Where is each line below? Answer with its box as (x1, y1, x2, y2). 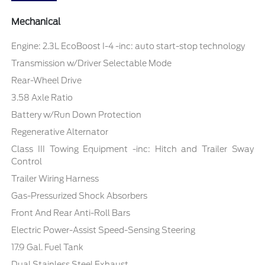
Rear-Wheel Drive (11, 75, 82, 85)
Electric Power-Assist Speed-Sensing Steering (11, 225, 196, 235)
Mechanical (11, 16, 61, 27)
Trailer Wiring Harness (11, 173, 99, 183)
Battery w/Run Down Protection (11, 109, 142, 119)
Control (11, 156, 43, 166)
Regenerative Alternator (11, 127, 109, 137)
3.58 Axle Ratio (11, 92, 73, 102)
